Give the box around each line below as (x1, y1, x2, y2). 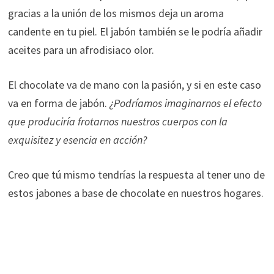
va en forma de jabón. (7, 95, 109, 110)
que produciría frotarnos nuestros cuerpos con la (7, 114, 228, 128)
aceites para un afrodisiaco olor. (7, 42, 154, 57)
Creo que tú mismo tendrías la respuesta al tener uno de (7, 167, 265, 182)
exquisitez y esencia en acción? (7, 132, 147, 147)
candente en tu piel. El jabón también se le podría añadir (7, 24, 262, 39)
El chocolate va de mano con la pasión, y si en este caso (7, 77, 261, 92)
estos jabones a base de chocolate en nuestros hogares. (7, 185, 264, 200)
